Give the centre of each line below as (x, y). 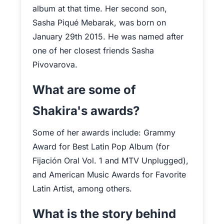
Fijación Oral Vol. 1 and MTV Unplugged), (110, 160)
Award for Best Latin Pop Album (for (101, 146)
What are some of (84, 90)
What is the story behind (104, 214)
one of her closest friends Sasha (93, 50)
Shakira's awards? (86, 111)
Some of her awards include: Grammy (104, 132)
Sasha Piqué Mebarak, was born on (99, 22)
